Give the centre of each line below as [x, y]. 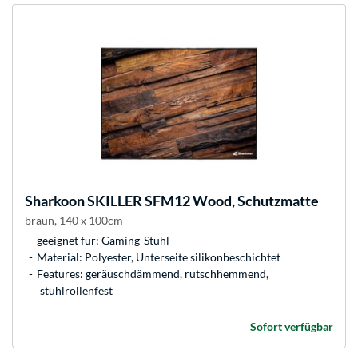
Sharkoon [55, 201]
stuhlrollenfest [76, 291]
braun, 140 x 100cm [74, 221]
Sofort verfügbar [292, 327]
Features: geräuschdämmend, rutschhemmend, [153, 274]
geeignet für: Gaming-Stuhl [103, 241]
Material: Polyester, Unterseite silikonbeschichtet [159, 257]
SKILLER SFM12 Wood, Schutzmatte [202, 201]
